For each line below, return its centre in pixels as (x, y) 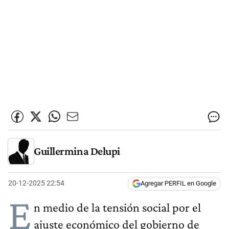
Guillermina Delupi (77, 151)
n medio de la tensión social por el (117, 208)
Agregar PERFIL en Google (178, 184)
